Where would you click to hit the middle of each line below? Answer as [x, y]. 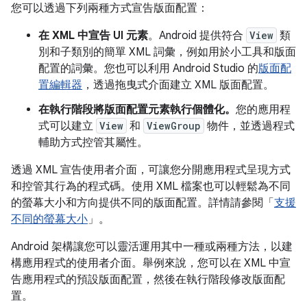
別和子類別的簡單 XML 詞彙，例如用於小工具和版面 [167, 52]
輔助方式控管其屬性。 [93, 143]
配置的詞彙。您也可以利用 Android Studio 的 [148, 69]
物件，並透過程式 [249, 126]
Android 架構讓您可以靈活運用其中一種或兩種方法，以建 [152, 247]
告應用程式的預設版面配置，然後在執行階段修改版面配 [148, 280]
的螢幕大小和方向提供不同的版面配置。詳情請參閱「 [143, 203]
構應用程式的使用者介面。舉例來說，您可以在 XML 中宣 [151, 263]
